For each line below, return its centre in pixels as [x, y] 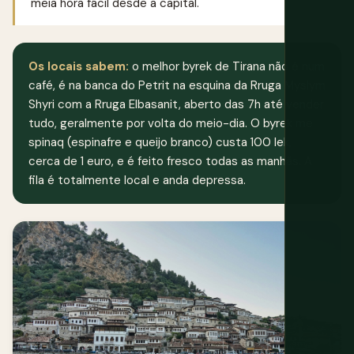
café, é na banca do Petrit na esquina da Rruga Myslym [177, 86]
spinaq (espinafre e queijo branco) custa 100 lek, [160, 143]
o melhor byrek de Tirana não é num [227, 67]
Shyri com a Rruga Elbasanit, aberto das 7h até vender [176, 105]
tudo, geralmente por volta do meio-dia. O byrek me [171, 124]
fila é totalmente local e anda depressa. [137, 181]
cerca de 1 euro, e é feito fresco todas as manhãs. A [170, 162]
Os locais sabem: [79, 67]
